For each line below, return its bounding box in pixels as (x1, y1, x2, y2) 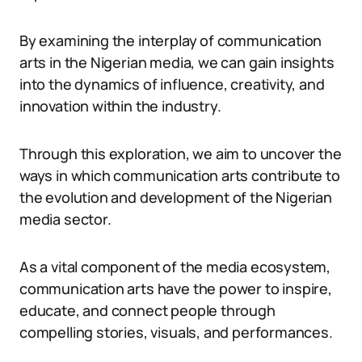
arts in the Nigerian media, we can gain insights (19, 53, 335, 72)
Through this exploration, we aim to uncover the (19, 144, 342, 163)
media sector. (19, 209, 112, 229)
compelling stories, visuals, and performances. (19, 322, 333, 342)
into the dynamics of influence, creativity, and (19, 74, 325, 94)
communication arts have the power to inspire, (19, 279, 332, 298)
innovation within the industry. (19, 96, 221, 116)
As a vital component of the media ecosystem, (19, 257, 331, 276)
